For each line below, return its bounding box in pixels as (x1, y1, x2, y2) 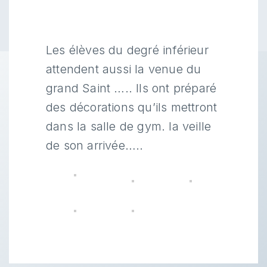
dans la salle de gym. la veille (46, 119, 212, 133)
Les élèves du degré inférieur (46, 43, 209, 57)
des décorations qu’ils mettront (46, 100, 218, 114)
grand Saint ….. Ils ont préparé (46, 81, 217, 95)
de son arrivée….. (46, 138, 144, 153)
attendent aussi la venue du (46, 62, 201, 76)
